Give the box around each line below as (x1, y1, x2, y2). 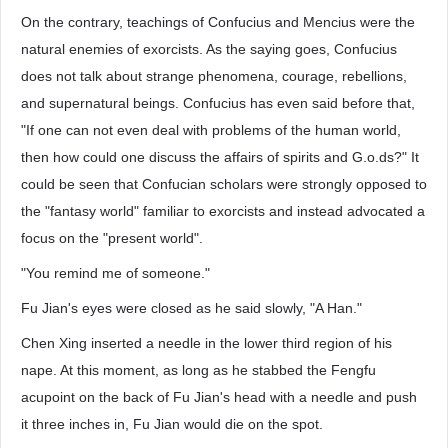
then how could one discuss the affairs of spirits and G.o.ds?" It (21, 149, 419, 165)
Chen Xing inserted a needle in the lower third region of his (21, 335, 392, 351)
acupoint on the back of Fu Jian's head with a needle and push (21, 389, 417, 405)
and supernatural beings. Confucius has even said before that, (21, 95, 419, 111)
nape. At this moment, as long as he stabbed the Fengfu (21, 362, 376, 378)
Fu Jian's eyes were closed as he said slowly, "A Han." (21, 300, 362, 316)
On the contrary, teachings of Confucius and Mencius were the (21, 14, 415, 30)
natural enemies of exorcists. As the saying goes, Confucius (21, 41, 397, 57)
